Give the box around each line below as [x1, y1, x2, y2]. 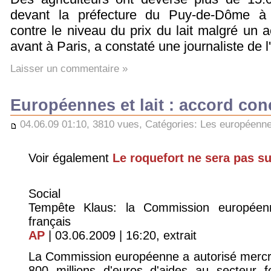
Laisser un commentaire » [10, 62, 128, 74]
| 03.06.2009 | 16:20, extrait [45, 228, 197, 242]
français [28, 214, 71, 228]
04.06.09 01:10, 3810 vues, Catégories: [17, 119, 200, 130]
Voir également [28, 151, 113, 165]
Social [28, 186, 60, 200]
